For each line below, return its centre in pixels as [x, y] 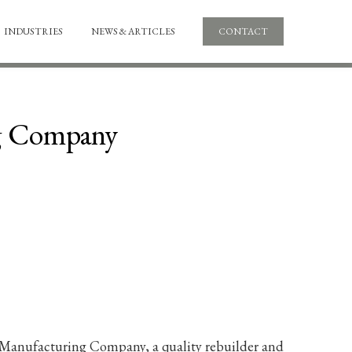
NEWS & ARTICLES [133, 31]
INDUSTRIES [33, 31]
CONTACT [243, 31]
